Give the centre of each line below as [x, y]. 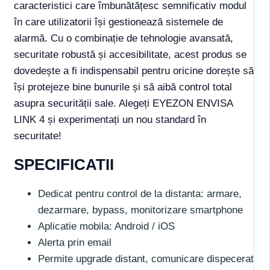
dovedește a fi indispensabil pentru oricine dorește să [134, 71]
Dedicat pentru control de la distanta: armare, [140, 193]
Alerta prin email [75, 242]
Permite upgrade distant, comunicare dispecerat [146, 259]
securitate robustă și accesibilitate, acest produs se [130, 54]
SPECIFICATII [64, 164]
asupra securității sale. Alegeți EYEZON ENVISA [123, 103]
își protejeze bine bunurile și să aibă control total [123, 87]
